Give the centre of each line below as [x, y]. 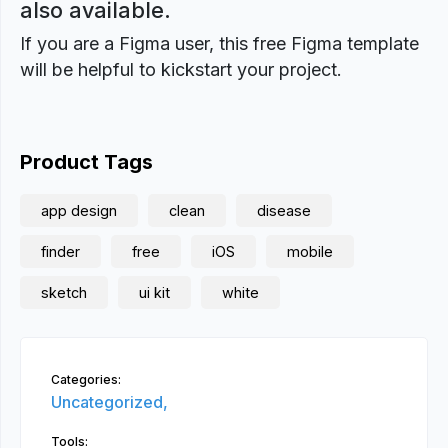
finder [60, 251]
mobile [310, 251]
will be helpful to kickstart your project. [181, 69]
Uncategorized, [109, 402]
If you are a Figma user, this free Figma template [219, 43]
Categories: [86, 379]
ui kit [154, 292]
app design [79, 210]
